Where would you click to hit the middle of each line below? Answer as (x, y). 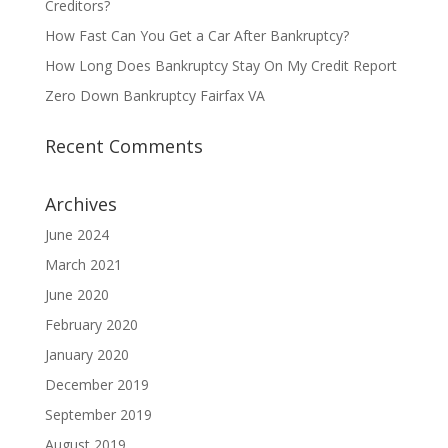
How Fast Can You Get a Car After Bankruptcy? (196, 35)
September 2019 (98, 414)
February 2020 (91, 324)
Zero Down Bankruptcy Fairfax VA (154, 95)
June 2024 (76, 234)
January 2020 (86, 354)
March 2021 (83, 264)
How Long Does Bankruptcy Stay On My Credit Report (220, 65)
